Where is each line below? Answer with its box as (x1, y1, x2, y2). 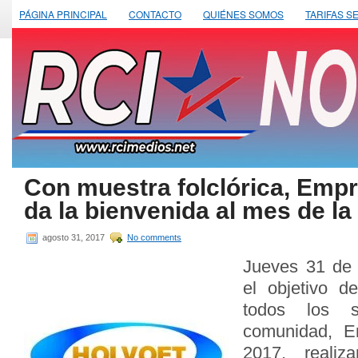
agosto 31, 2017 (40, 232, 107, 242)
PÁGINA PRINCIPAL (19, 7, 107, 21)
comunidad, (243, 321, 344, 341)
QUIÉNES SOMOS (203, 7, 284, 21)
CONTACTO (129, 7, 181, 21)
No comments (127, 232, 181, 242)
